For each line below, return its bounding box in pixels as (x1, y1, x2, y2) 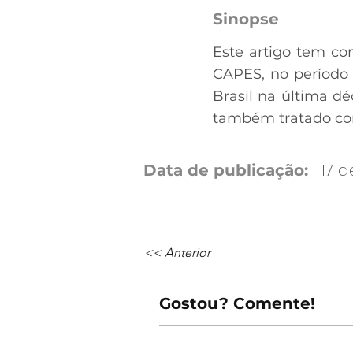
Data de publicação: (143, 160, 308, 180)
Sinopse (213, 9, 279, 28)
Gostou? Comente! (159, 293, 315, 313)
